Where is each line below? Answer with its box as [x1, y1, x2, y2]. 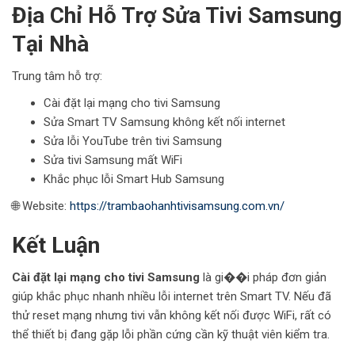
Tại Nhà [12, 30, 89, 57]
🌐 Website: [12, 198, 70, 213]
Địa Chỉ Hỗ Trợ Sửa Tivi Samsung [12, 2, 342, 29]
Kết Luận [12, 231, 100, 258]
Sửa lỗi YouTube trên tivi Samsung [44, 133, 222, 148]
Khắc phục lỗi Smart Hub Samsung [44, 171, 224, 186]
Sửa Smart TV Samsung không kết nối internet [44, 114, 285, 129]
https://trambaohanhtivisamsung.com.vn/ [70, 198, 284, 213]
